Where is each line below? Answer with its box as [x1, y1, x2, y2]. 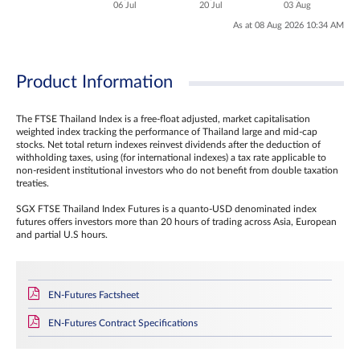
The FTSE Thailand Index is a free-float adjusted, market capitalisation [16, 114, 310, 124]
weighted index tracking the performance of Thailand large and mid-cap [16, 127, 317, 137]
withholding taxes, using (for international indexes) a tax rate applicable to [16, 153, 326, 162]
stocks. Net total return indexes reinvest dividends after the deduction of [16, 140, 321, 149]
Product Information [16, 73, 173, 91]
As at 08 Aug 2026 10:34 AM [233, 21, 344, 30]
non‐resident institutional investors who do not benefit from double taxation [16, 166, 338, 175]
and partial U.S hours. [16, 230, 108, 239]
